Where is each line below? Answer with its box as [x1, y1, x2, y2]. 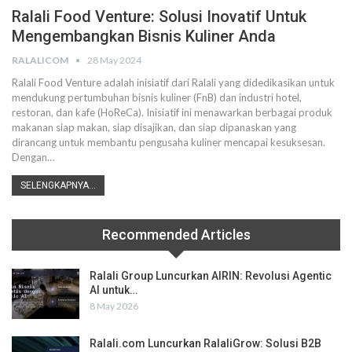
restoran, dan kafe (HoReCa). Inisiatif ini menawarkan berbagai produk [12, 106, 332, 119]
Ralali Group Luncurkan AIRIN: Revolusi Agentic [90, 269, 332, 282]
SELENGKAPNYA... [20, 180, 96, 191]
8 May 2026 [90, 300, 138, 312]
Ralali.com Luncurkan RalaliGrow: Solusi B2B [90, 336, 321, 350]
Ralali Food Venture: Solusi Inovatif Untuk [12, 7, 306, 26]
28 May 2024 [87, 54, 141, 66]
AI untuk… [90, 284, 137, 296]
